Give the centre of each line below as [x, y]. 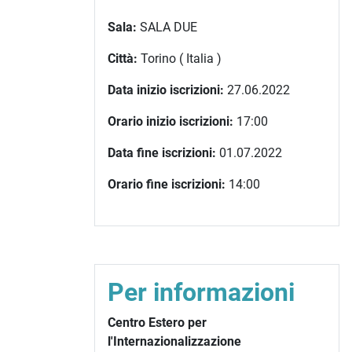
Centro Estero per [157, 323]
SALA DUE [167, 27]
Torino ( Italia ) [180, 59]
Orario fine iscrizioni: [167, 185]
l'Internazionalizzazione [174, 342]
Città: [123, 59]
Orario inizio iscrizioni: [170, 122]
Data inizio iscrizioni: [166, 90]
